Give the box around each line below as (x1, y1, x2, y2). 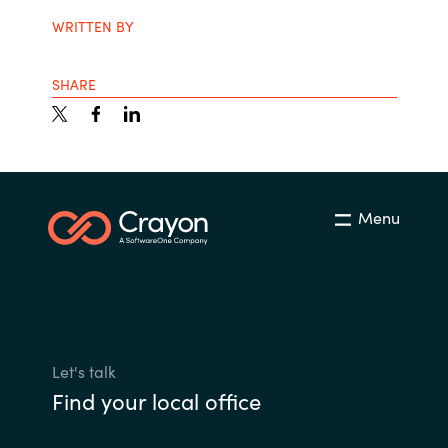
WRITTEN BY (51, 15, 134, 36)
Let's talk (51, 359, 116, 382)
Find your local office (51, 384, 261, 416)
